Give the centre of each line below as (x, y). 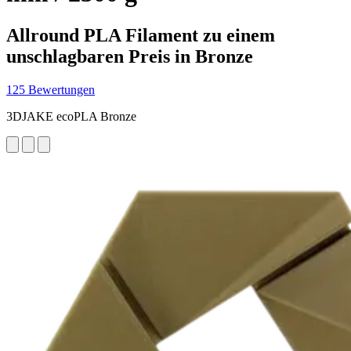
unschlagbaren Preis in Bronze (130, 56)
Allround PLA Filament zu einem (141, 35)
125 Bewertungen (51, 89)
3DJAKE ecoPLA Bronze (71, 116)
